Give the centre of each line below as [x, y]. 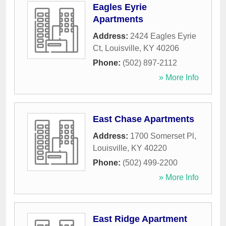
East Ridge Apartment [140, 219]
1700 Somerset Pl [162, 136]
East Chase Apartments [144, 119]
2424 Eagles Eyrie [163, 36]
